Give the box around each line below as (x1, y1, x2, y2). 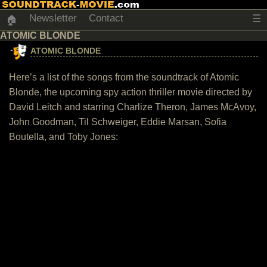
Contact (89, 13, 123, 24)
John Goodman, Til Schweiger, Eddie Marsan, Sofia (9, 117, 226, 127)
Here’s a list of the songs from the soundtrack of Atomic (9, 72, 239, 82)
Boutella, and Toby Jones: (9, 132, 118, 142)
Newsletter (29, 13, 77, 24)
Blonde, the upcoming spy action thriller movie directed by (9, 87, 252, 97)
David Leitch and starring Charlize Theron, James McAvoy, (9, 102, 256, 112)
